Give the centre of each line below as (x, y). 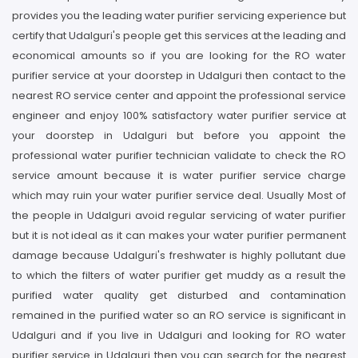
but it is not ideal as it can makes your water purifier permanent (179, 235)
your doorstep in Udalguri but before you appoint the (179, 135)
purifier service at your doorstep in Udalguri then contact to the (179, 76)
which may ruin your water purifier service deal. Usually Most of (179, 195)
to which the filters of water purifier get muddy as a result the (179, 275)
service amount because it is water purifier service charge (179, 175)
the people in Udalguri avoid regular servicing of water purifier (179, 215)
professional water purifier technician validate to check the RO (179, 155)
